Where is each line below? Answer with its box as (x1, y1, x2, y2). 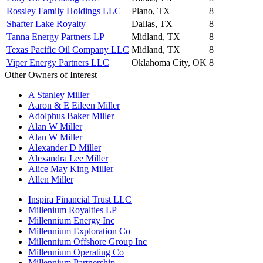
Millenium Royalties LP (28, 204, 117, 215)
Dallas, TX (131, 18, 173, 29)
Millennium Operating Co (28, 247, 124, 257)
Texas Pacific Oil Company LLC (6, 44, 129, 55)
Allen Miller (28, 174, 73, 184)
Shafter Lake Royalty (6, 18, 86, 29)
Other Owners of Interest (5, 69, 97, 80)
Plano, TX (131, 5, 170, 16)
